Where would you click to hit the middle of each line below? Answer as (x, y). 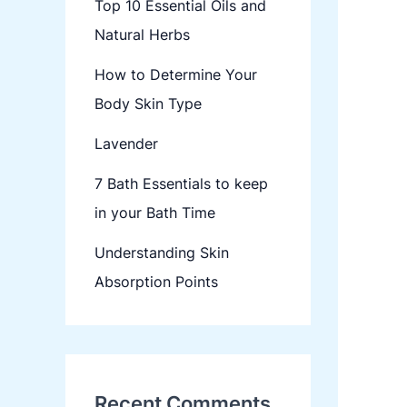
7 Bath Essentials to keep (181, 184)
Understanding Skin (162, 253)
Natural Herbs (142, 35)
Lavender (126, 144)
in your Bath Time (155, 213)
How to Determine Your (176, 75)
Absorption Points (156, 282)
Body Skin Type (148, 104)
